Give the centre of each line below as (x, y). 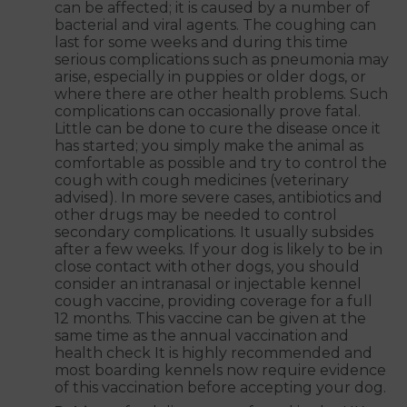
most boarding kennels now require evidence (220, 371)
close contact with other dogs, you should (207, 267)
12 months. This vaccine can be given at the (210, 319)
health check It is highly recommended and (213, 353)
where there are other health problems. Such (221, 94)
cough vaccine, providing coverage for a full (213, 302)
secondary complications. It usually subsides (214, 233)
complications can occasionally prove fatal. (208, 112)
